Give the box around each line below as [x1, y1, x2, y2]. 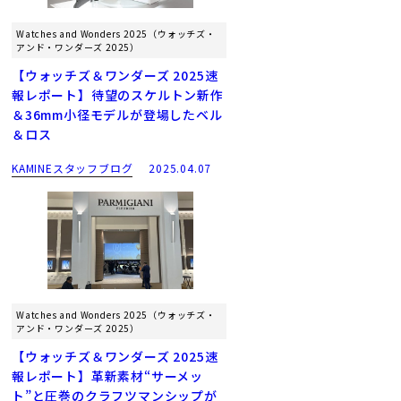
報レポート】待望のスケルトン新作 [12, 86, 224, 105]
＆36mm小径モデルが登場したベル [12, 106, 223, 124]
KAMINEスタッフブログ [12, 160, 133, 176]
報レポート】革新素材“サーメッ [12, 367, 204, 386]
